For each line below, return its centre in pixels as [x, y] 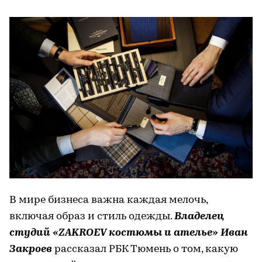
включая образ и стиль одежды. [92, 217]
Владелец [199, 217]
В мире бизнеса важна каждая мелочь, [108, 201]
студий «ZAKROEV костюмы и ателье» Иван [129, 233]
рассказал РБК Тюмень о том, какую [145, 250]
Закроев [31, 250]
